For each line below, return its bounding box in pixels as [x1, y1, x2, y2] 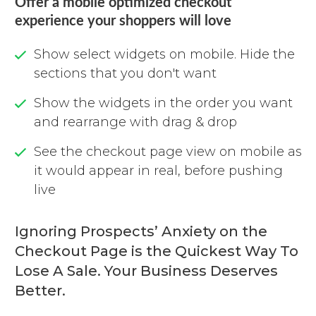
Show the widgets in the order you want [34, 95, 293, 111]
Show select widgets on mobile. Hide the [34, 46, 295, 62]
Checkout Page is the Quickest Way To [15, 242, 298, 260]
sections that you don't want [34, 65, 217, 81]
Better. [15, 281, 66, 299]
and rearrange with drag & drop [34, 114, 237, 130]
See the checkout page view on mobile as [34, 143, 302, 159]
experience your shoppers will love [15, 13, 231, 28]
